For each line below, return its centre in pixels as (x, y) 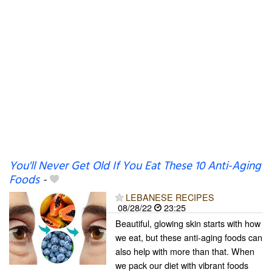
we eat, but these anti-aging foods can (189, 237)
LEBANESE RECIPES (170, 197)
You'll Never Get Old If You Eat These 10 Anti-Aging (135, 166)
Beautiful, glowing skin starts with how (188, 223)
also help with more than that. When (185, 251)
